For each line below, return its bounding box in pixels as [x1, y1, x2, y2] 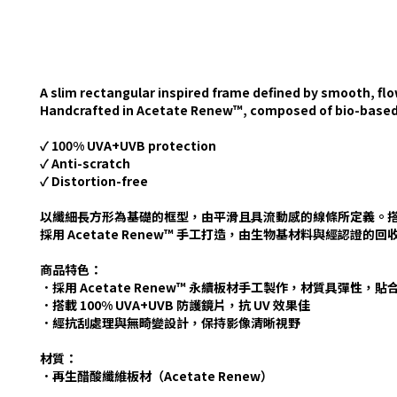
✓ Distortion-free [40, 172, 148, 190]
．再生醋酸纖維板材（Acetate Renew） [40, 367, 273, 385]
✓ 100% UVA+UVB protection [40, 136, 216, 154]
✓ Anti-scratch [40, 154, 130, 172]
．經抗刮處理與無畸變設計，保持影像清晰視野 [40, 314, 300, 331]
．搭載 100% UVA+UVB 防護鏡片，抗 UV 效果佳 [40, 296, 310, 314]
